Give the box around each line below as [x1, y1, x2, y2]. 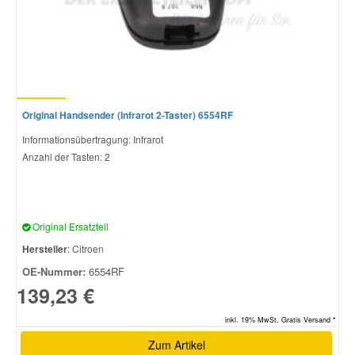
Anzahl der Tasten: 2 [22, 149, 110, 163]
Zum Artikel [147, 336, 205, 353]
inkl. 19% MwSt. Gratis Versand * [225, 314, 336, 325]
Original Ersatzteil [30, 219, 109, 233]
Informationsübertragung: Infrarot [22, 132, 163, 146]
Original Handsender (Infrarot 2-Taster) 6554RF [22, 107, 233, 122]
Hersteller [22, 241, 67, 256]
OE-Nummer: [22, 263, 86, 279]
